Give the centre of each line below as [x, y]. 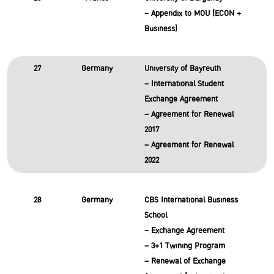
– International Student [184, 84]
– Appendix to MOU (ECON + [192, 13]
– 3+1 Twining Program [184, 246]
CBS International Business [191, 200]
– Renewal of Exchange [185, 261]
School [155, 215]
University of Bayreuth [182, 68]
